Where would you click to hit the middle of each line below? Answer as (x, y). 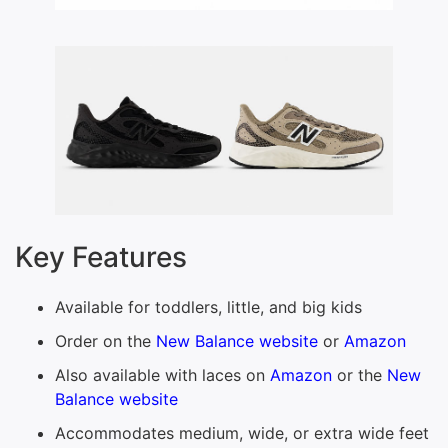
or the (359, 374)
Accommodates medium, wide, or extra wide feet (242, 432)
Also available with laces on (162, 374)
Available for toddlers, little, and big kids (208, 306)
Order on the (105, 340)
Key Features (101, 256)
